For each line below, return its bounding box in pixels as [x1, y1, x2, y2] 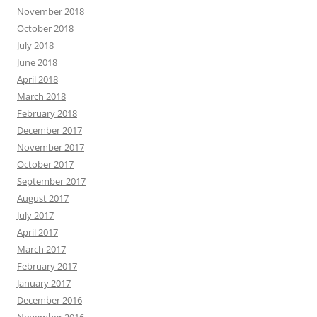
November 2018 [17, 5, 84, 18]
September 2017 [17, 175, 86, 188]
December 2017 [17, 124, 82, 137]
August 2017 [17, 192, 69, 204]
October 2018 [17, 22, 74, 35]
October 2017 [17, 158, 74, 171]
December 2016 [17, 294, 82, 306]
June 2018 [17, 56, 57, 69]
